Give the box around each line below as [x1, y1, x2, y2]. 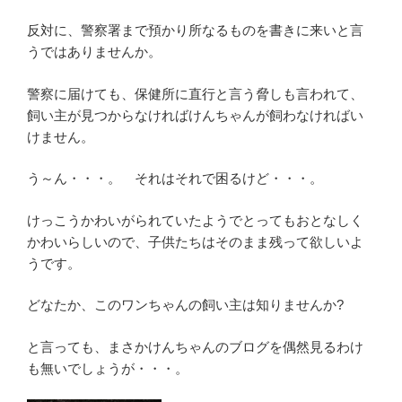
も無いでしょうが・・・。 [27, 360, 188, 376]
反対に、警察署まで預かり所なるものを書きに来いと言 [27, 22, 363, 38]
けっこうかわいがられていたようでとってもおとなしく [27, 212, 363, 228]
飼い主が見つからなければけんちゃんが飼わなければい [27, 107, 363, 123]
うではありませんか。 [27, 44, 162, 59]
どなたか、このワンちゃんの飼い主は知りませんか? [27, 297, 344, 312]
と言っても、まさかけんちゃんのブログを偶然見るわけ [27, 338, 363, 354]
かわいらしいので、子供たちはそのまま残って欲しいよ [27, 233, 363, 249]
